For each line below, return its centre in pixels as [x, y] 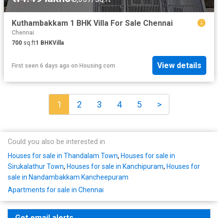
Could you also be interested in [56, 142]
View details [179, 66]
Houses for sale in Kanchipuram [115, 167]
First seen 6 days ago [41, 65]
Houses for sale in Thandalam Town [63, 156]
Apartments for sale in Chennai [56, 190]
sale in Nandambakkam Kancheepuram [68, 177]
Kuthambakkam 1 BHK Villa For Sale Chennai [92, 23]
